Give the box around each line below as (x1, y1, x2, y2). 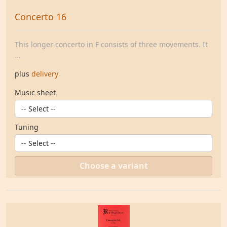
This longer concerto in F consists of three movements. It (15, 40, 208, 49)
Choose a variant (79, 160, 148, 171)
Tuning (15, 122, 39, 132)
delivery (31, 69, 58, 79)
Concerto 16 (15, 11, 66, 23)
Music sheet (15, 88, 56, 97)
